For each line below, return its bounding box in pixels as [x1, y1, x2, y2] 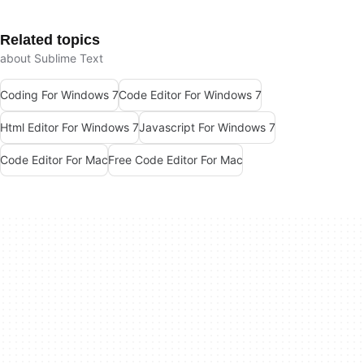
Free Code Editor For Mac [108, 153, 243, 167]
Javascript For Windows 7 [139, 120, 275, 135]
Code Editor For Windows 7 [119, 88, 262, 102]
